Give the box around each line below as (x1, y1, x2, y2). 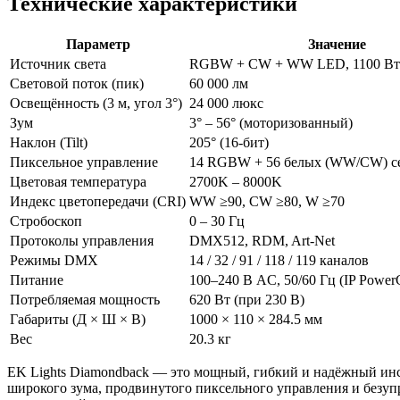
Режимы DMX (10, 253, 98, 269)
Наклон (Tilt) (10, 135, 87, 151)
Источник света (10, 56, 106, 72)
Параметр (65, 37, 130, 53)
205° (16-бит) (189, 135, 269, 151)
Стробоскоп (10, 213, 82, 229)
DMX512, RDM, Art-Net (189, 233, 335, 249)
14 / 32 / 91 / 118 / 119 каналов (189, 253, 369, 269)
